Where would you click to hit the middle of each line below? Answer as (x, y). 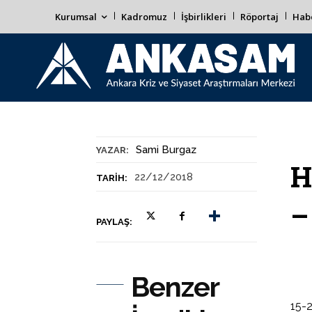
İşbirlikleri (204, 17)
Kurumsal (76, 17)
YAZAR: (112, 150)
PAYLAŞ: (114, 222)
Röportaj (259, 17)
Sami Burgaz (166, 150)
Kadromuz (144, 17)
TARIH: (112, 178)
